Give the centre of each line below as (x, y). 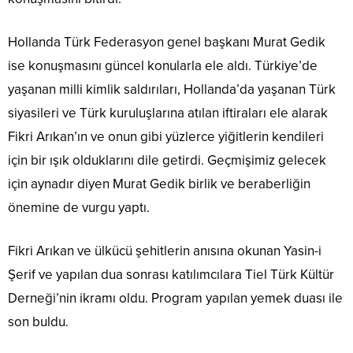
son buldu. (38, 322)
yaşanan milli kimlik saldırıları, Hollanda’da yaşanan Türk (172, 90)
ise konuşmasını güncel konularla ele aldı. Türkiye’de (163, 66)
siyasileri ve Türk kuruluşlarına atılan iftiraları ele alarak (168, 113)
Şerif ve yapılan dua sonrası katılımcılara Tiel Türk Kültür (171, 275)
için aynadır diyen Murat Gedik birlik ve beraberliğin (159, 184)
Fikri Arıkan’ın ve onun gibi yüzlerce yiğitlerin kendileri (166, 137)
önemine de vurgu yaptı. (79, 208)
